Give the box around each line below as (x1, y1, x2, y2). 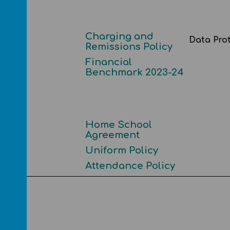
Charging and (85, 31, 154, 42)
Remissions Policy (85, 42, 172, 52)
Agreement (85, 130, 140, 140)
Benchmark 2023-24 (85, 67, 184, 78)
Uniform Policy (85, 145, 158, 156)
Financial (85, 57, 132, 67)
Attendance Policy (85, 161, 175, 171)
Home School (85, 120, 152, 130)
